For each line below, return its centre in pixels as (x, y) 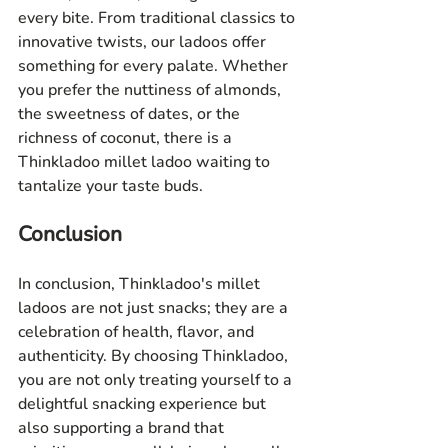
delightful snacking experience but (144, 404)
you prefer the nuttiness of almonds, (151, 90)
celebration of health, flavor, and (138, 332)
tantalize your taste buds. (110, 186)
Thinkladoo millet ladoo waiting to (146, 162)
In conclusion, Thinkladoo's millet (141, 284)
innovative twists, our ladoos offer (144, 42)
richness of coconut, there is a (127, 138)
